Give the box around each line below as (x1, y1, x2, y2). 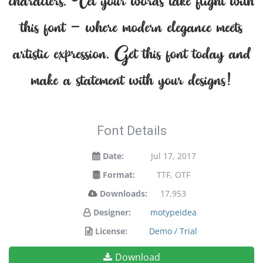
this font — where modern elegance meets (21, 14, 242, 40)
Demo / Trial (149, 225, 197, 237)
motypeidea (150, 207, 197, 218)
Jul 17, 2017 (150, 150, 196, 161)
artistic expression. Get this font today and (12, 40, 251, 66)
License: (95, 225, 127, 237)
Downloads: (99, 188, 147, 199)
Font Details (96, 123, 167, 138)
